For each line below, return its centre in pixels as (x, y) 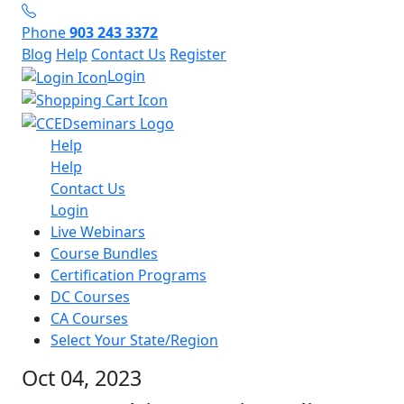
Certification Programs (129, 275)
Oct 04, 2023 (82, 378)
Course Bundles (104, 254)
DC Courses (90, 297)
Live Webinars (98, 232)
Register (198, 54)
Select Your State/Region (134, 340)
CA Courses (89, 319)
